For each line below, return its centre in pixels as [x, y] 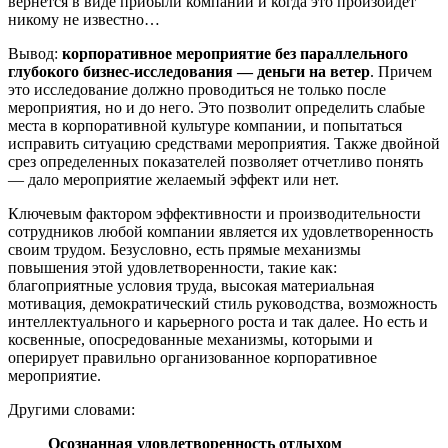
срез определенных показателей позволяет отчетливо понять [215, 162]
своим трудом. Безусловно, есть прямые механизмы [184, 250]
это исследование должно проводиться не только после [197, 90]
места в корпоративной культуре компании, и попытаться [205, 126]
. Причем [401, 72]
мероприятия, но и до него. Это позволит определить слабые [216, 108]
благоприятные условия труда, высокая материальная [191, 286]
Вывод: [35, 54]
